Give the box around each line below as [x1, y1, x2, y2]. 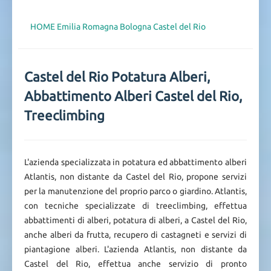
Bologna [120, 22, 151, 31]
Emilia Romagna [57, 22, 118, 31]
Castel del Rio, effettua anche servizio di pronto [24, 259, 247, 269]
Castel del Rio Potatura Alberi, [24, 69, 211, 84]
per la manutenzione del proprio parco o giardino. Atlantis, [24, 186, 247, 196]
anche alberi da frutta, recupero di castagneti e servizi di [24, 230, 247, 240]
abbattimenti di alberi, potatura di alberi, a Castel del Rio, [24, 215, 247, 225]
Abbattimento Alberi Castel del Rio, [24, 88, 243, 103]
